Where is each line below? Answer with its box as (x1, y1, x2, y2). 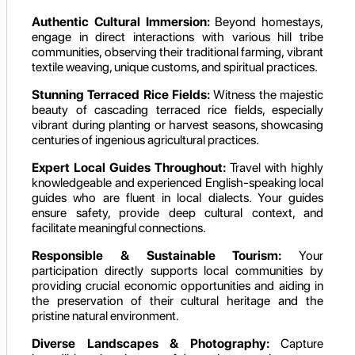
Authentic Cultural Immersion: (32, 14, 210, 30)
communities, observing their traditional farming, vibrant (32, 44, 323, 60)
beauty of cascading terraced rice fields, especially (32, 102, 323, 118)
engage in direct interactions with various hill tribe (32, 29, 323, 45)
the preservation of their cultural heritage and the (32, 293, 323, 309)
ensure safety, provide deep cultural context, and (32, 205, 323, 221)
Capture (269, 336, 323, 352)
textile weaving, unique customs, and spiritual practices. (32, 59, 318, 75)
